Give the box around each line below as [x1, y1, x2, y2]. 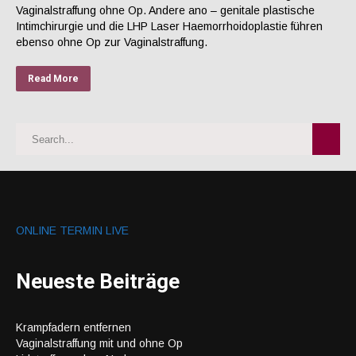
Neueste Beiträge [16, 269, 180, 293]
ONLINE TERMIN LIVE [16, 224, 129, 237]
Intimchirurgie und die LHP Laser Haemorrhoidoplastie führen [16, 20, 323, 33]
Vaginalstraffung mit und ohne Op [16, 336, 183, 350]
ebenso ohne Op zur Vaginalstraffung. [16, 36, 207, 48]
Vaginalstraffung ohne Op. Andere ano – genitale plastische [16, 4, 315, 17]
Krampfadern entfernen [16, 320, 131, 334]
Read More [28, 73, 79, 84]
